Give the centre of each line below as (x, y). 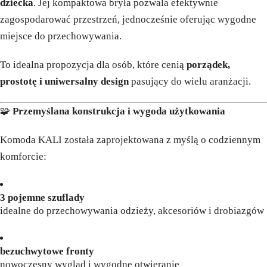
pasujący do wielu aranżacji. (190, 82)
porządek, (208, 65)
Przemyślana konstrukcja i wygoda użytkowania (119, 111)
